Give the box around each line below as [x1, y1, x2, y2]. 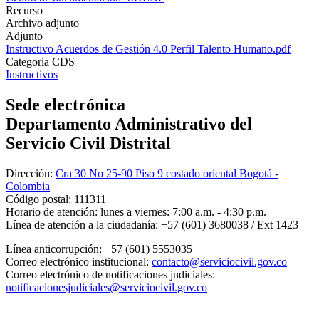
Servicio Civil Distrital [6, 133, 171, 152]
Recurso [6, 4, 43, 16]
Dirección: [6, 167, 53, 179]
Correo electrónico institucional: [6, 255, 149, 268]
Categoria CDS [6, 55, 75, 68]
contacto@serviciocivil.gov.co [152, 255, 287, 268]
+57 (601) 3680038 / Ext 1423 [158, 218, 298, 231]
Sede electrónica [6, 95, 125, 114]
